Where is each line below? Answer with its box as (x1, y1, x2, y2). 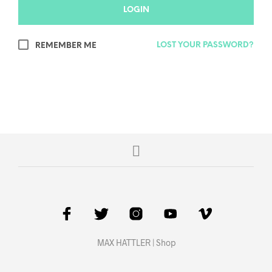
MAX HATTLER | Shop (97, 237, 175, 248)
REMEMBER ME (33, 42, 97, 50)
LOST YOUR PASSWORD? (157, 41, 254, 49)
